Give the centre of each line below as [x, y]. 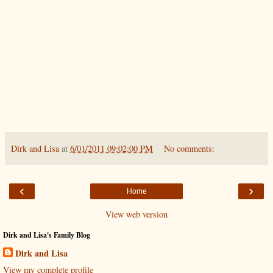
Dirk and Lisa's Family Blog [47, 235]
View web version [136, 214]
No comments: [190, 148]
